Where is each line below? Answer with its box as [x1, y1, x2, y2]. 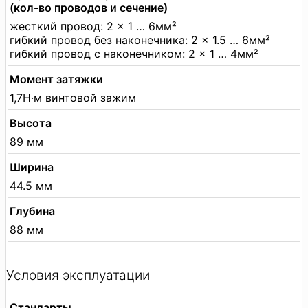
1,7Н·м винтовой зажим [10, 90, 136, 104]
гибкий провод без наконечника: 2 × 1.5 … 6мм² [10, 32, 270, 47]
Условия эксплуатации [6, 267, 150, 284]
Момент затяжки [10, 71, 103, 86]
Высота [10, 115, 52, 130]
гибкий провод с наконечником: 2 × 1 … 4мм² [10, 46, 258, 60]
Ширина [10, 159, 54, 174]
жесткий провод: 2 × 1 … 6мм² [10, 19, 177, 33]
